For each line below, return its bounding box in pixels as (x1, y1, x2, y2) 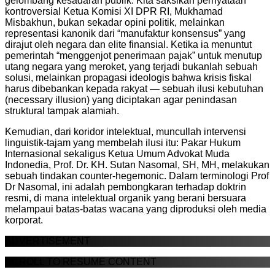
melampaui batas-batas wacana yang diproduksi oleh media (5, 203, 266, 214)
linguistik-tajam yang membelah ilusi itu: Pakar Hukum (5, 137, 241, 148)
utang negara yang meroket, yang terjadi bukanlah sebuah (5, 61, 258, 72)
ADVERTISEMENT (5, 235, 90, 246)
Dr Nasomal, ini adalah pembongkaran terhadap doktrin (5, 181, 246, 192)
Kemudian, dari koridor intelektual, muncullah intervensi (5, 126, 246, 137)
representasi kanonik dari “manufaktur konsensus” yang (5, 28, 246, 39)
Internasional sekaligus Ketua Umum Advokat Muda (5, 148, 230, 159)
